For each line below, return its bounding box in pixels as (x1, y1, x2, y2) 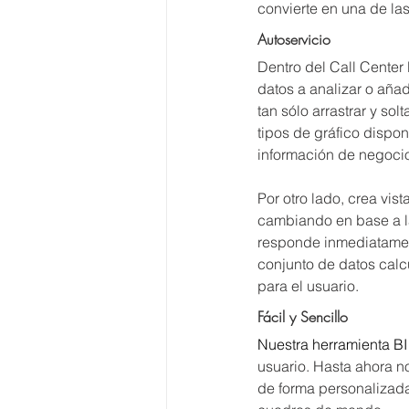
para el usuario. (257, 277, 359, 295)
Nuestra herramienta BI (257, 335, 407, 353)
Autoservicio (257, 29, 330, 49)
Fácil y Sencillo (257, 307, 348, 327)
